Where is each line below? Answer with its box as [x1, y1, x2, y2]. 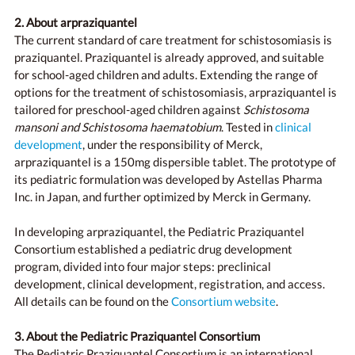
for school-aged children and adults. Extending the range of [14, 67, 318, 82]
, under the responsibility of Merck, [82, 137, 262, 151]
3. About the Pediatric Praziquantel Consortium [14, 329, 260, 343]
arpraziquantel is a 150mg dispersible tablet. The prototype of [14, 155, 336, 169]
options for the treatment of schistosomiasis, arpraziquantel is [14, 85, 337, 99]
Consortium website [171, 294, 276, 308]
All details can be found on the [14, 294, 171, 308]
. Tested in [221, 120, 275, 134]
